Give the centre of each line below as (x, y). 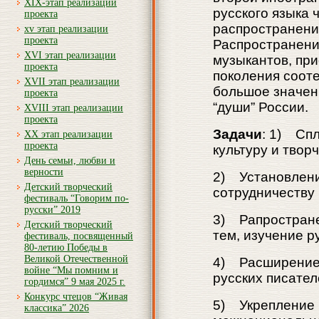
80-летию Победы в (66, 247)
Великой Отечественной (76, 259)
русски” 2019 (52, 210)
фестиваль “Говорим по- (77, 198)
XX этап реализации (68, 134)
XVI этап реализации (70, 55)
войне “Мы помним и (71, 270)
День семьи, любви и (70, 161)
